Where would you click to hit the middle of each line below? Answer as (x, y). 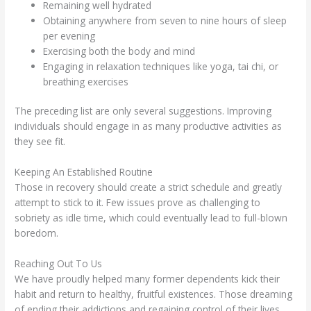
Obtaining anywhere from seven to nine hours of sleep (165, 20)
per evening (69, 35)
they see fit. (40, 142)
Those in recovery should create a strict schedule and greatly (149, 187)
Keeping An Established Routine (84, 172)
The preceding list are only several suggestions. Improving (143, 111)
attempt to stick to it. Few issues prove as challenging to (138, 203)
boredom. (37, 233)
